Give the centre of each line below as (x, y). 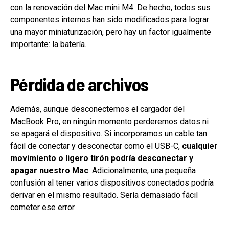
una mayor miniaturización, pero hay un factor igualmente (111, 32)
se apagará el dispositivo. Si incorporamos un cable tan (109, 133)
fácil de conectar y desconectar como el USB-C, (96, 146)
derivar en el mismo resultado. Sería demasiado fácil (104, 195)
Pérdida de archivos (79, 84)
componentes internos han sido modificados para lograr (110, 19)
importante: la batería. (48, 44)
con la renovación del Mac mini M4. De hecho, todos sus (110, 7)
